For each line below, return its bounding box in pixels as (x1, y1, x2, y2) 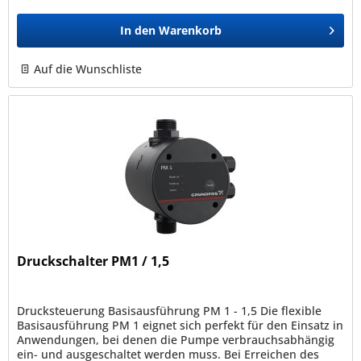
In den (120, 23, 156, 39)
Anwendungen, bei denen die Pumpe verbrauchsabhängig (17, 332, 335, 348)
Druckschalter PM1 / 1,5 (17, 252, 170, 271)
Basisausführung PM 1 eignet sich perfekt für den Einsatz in (17, 317, 344, 334)
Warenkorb (159, 23, 222, 39)
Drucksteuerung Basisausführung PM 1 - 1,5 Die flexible (17, 303, 322, 319)
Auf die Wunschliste (34, 61, 143, 77)
